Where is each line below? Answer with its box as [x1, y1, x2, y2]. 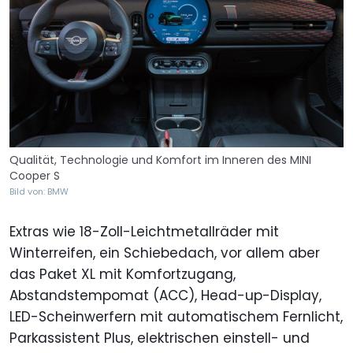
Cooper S [9, 168, 60, 184]
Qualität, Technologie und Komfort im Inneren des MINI [9, 152, 311, 169]
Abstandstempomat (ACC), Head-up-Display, [9, 286, 321, 306]
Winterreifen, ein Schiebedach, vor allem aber [9, 243, 320, 263]
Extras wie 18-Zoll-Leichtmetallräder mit [9, 222, 279, 242]
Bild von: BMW [9, 185, 69, 199]
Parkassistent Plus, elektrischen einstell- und [9, 329, 310, 348]
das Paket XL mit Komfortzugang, [9, 265, 236, 284]
